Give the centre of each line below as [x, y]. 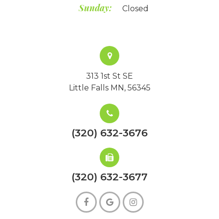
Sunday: [95, 8]
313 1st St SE [109, 76]
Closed [135, 9]
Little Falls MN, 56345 [109, 88]
